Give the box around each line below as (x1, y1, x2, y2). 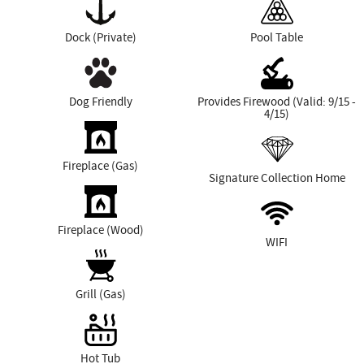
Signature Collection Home (208, 169, 345, 186)
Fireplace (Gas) (63, 157, 138, 174)
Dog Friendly (68, 93, 132, 110)
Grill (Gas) (75, 285, 126, 302)
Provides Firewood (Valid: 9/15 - (197, 93, 356, 110)
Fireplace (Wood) (57, 221, 144, 238)
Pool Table (250, 28, 303, 45)
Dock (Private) (64, 28, 136, 45)
